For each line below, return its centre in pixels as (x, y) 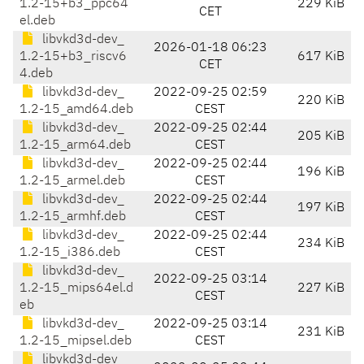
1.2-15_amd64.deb (76, 110)
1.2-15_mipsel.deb (76, 342)
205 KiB (321, 137)
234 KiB (321, 244)
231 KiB (321, 333)
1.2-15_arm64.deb (75, 146)
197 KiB (321, 208)
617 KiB (321, 57)
